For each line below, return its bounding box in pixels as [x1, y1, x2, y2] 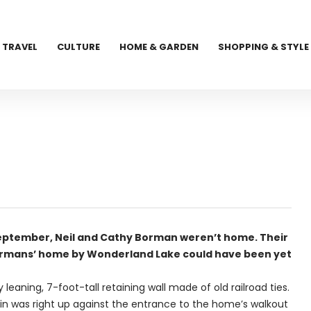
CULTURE [57, 40, 101, 53]
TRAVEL [2, 40, 38, 53]
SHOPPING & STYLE [218, 40, 310, 53]
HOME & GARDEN [119, 40, 199, 53]
